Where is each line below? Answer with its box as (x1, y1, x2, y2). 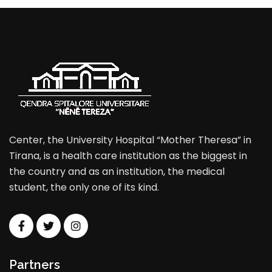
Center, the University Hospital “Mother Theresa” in (9, 132, 251, 147)
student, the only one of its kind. (9, 180, 159, 194)
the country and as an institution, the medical (9, 164, 225, 178)
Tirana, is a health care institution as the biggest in (9, 148, 247, 163)
